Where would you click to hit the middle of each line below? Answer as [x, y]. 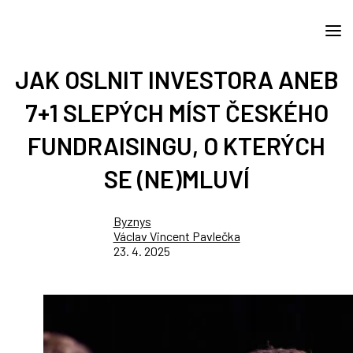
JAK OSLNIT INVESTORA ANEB [176, 79]
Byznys [132, 221]
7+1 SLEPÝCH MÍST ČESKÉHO [176, 112]
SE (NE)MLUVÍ [176, 178]
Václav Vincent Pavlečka [176, 236]
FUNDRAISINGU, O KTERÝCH [176, 145]
